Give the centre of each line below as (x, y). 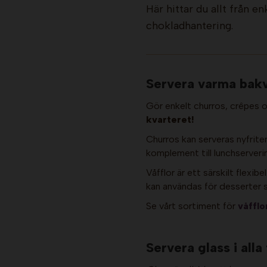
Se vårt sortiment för (192, 206)
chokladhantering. (190, 26)
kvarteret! (170, 120)
